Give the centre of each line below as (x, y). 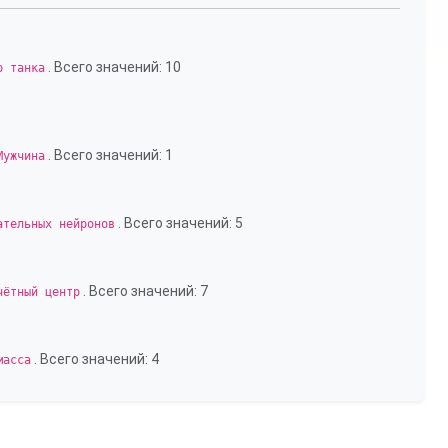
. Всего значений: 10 (113, 67)
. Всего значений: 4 (95, 359)
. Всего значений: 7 (144, 291)
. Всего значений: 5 (179, 223)
